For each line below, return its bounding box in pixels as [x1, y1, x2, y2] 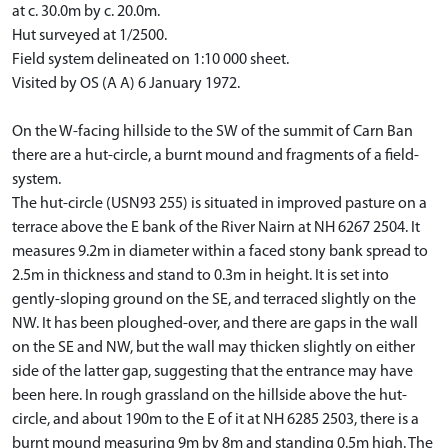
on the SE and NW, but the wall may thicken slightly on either [12, 339, 415, 356]
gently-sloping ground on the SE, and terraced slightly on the [12, 291, 416, 308]
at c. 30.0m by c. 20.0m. [12, 3, 160, 20]
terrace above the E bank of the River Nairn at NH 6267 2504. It [12, 219, 420, 236]
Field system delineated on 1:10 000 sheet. [12, 51, 289, 68]
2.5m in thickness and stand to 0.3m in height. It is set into [12, 267, 389, 284]
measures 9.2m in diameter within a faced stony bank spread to [12, 243, 428, 260]
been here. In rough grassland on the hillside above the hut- [12, 387, 407, 404]
